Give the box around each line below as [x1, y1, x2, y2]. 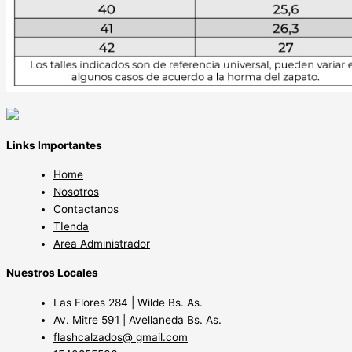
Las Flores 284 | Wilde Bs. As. [53, 295, 203, 309]
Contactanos [53, 203, 119, 216]
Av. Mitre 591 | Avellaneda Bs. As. [53, 313, 222, 326]
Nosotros [53, 185, 99, 199]
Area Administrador [53, 237, 150, 251]
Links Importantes [6, 139, 102, 152]
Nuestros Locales [6, 266, 98, 280]
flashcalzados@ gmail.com [53, 330, 188, 343]
